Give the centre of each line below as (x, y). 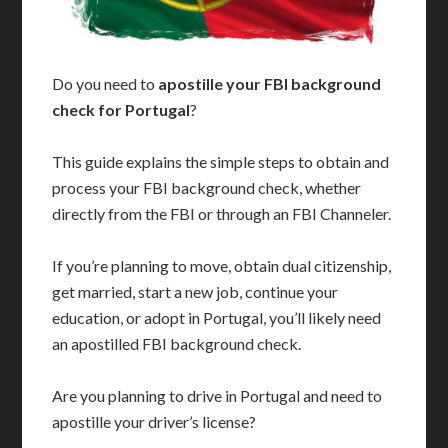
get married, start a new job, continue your (195, 291)
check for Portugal (121, 109)
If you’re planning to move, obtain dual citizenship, (222, 265)
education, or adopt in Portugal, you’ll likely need (217, 317)
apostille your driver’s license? (154, 421)
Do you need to (105, 83)
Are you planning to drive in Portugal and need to (217, 395)
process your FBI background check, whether (207, 187)
